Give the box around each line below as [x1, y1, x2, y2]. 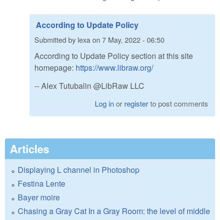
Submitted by [34, 34, 78, 45]
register [124, 98, 149, 109]
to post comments [148, 98, 209, 109]
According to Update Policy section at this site [34, 50, 193, 62]
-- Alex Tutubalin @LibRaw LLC [34, 80, 144, 92]
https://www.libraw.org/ [76, 62, 153, 74]
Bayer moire [18, 191, 60, 203]
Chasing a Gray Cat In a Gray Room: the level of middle [18, 205, 210, 217]
